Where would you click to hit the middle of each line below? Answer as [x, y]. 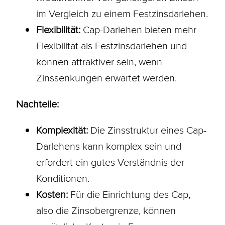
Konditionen [62, 178]
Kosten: [52, 194]
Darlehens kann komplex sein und [108, 146]
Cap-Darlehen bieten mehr [138, 29]
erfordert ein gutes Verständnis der [110, 162]
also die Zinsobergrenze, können [106, 210]
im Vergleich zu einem [84, 13]
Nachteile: [37, 104]
